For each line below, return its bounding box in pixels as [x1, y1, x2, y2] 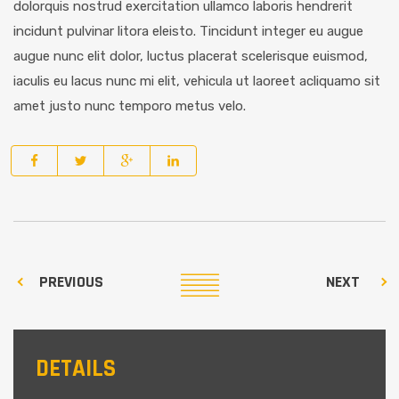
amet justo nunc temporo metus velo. [13, 98, 246, 115]
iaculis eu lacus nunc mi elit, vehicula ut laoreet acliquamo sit [13, 73, 380, 90]
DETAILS [36, 354, 116, 385]
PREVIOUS [39, 272, 103, 293]
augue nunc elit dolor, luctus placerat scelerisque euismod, [13, 48, 368, 65]
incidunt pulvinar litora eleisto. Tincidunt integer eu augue [13, 23, 363, 40]
